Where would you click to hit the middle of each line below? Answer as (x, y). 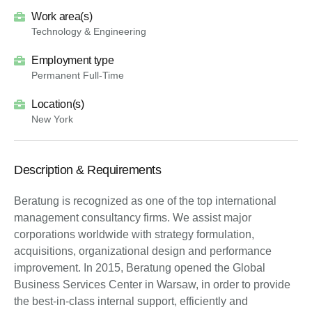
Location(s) (58, 104)
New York (52, 119)
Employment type (73, 60)
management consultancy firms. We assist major (133, 218)
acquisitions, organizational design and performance (143, 251)
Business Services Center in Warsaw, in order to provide (152, 284)
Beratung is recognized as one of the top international (145, 201)
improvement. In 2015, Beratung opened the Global (140, 268)
